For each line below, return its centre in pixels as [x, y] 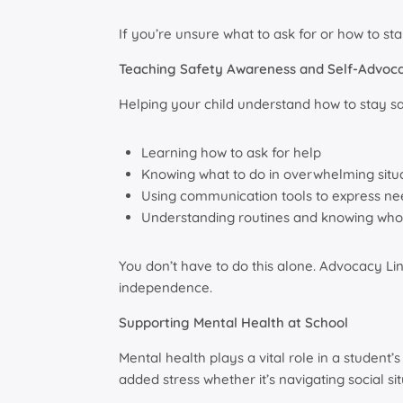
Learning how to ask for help [231, 153]
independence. [166, 288]
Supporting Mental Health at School [233, 323]
